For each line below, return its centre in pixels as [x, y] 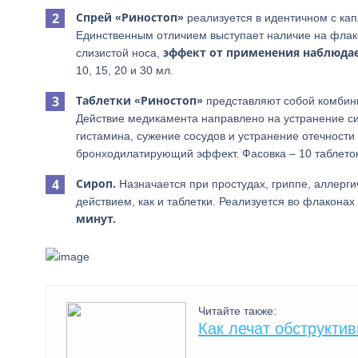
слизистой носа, [119, 53]
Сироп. [96, 183]
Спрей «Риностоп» [130, 17]
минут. [96, 219]
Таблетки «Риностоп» [139, 100]
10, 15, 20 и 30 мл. [125, 70]
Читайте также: [237, 311]
